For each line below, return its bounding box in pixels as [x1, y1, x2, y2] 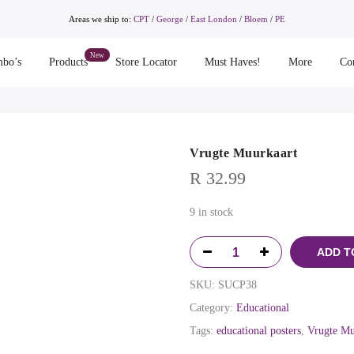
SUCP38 [218, 279, 257, 292]
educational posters [217, 325, 301, 337]
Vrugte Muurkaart [190, 146, 297, 160]
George [156, 13, 183, 24]
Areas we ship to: [68, 13, 134, 24]
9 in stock [190, 206, 233, 218]
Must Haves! [204, 56, 261, 68]
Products [48, 56, 88, 68]
